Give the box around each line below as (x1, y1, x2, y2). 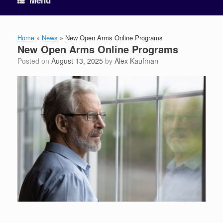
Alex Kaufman (114, 56, 158, 66)
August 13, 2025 (51, 56, 103, 66)
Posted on (22, 56, 51, 66)
